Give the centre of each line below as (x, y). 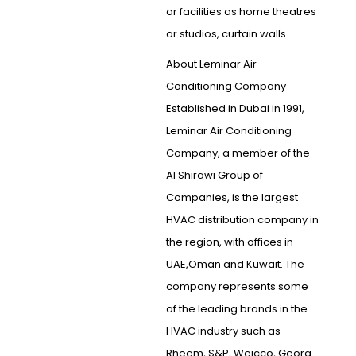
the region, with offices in (229, 242)
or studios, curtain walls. (227, 34)
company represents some (237, 287)
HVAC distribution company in (242, 220)
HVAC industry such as (223, 331)
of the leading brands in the (236, 309)
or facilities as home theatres (241, 12)
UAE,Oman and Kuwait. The (235, 265)
